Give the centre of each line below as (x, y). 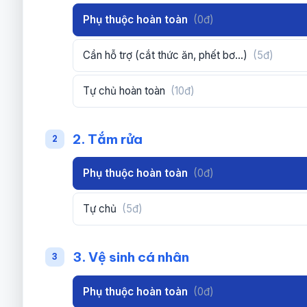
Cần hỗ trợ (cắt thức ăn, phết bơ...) (167, 55)
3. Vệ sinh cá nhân (131, 257)
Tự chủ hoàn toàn (126, 90)
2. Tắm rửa (108, 139)
